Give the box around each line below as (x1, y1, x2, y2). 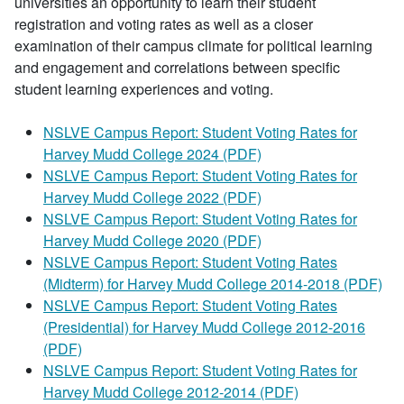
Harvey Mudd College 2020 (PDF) (43, 230, 262, 251)
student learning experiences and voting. (14, 78, 273, 99)
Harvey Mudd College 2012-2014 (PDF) (43, 381, 298, 402)
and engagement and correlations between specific (14, 57, 340, 78)
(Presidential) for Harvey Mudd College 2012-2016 (43, 317, 365, 337)
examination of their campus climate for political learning (14, 35, 372, 56)
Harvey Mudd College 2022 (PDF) (43, 187, 262, 207)
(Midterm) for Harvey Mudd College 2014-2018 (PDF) (43, 273, 382, 294)
